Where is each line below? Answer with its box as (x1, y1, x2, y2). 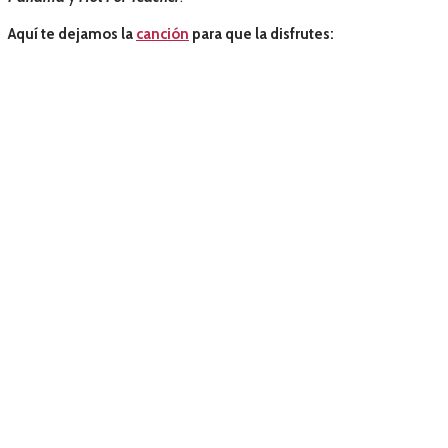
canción (136, 25, 189, 44)
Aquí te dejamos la (8, 25, 136, 44)
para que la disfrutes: (189, 25, 337, 44)
